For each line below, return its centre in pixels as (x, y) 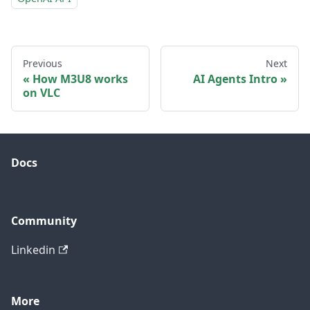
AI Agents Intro (235, 79)
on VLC (42, 92)
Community (44, 221)
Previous (43, 63)
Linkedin (33, 250)
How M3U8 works (80, 79)
